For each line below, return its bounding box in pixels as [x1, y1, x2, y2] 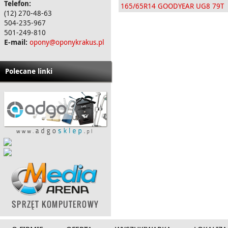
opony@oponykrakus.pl [30, 37, 104, 47]
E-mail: [4, 37, 27, 47]
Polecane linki [5, 66, 52, 76]
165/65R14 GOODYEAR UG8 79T [121, 1, 224, 11]
